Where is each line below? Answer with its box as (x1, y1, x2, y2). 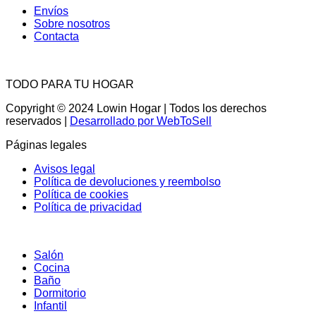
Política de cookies (34, 188, 128, 201)
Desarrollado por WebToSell (70, 115, 212, 128)
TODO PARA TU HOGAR (6, 78, 134, 91)
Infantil (34, 300, 67, 312)
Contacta (34, 30, 79, 43)
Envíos (34, 5, 68, 18)
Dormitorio (34, 287, 86, 300)
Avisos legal (34, 163, 95, 176)
